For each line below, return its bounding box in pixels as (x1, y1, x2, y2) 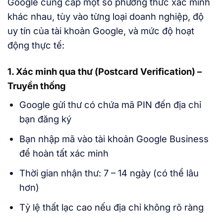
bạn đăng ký (19, 113, 71, 125)
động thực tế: (7, 40, 64, 51)
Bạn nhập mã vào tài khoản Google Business (19, 133, 209, 145)
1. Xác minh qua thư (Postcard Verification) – (7, 66, 202, 77)
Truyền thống (7, 80, 66, 92)
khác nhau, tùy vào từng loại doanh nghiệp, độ (7, 11, 204, 22)
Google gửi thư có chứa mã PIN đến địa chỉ (19, 99, 201, 111)
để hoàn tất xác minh (19, 148, 109, 159)
